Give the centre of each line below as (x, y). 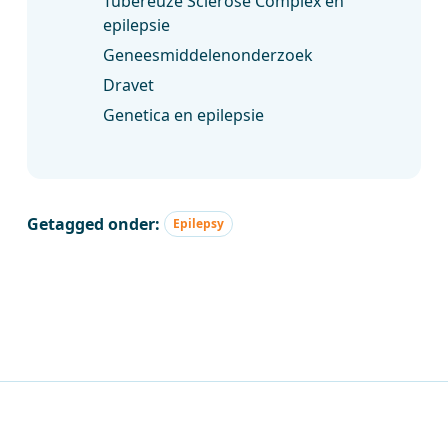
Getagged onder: (96, 224)
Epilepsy (199, 223)
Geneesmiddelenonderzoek (208, 55)
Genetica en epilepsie (184, 115)
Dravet (129, 85)
